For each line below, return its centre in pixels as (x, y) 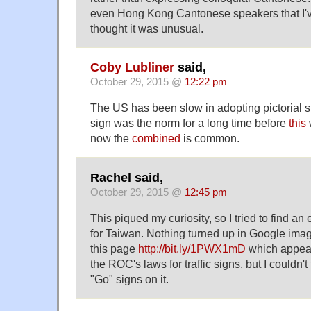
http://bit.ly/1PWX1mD (192, 248)
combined (156, 138)
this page (114, 248)
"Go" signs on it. (129, 279)
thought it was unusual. (147, 28)
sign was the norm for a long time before (190, 123)
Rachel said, (127, 177)
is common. (210, 138)
